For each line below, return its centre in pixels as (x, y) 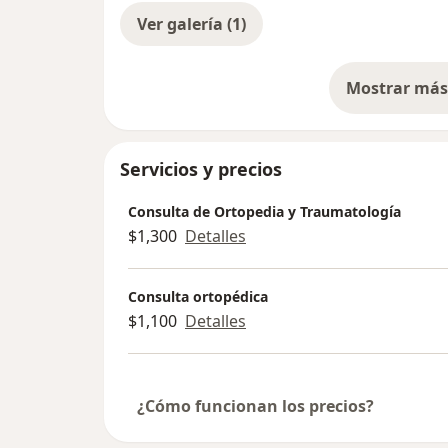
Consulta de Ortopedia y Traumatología (264, 212)
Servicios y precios (201, 168)
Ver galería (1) (191, 23)
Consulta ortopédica (198, 297)
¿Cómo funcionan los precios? (255, 405)
